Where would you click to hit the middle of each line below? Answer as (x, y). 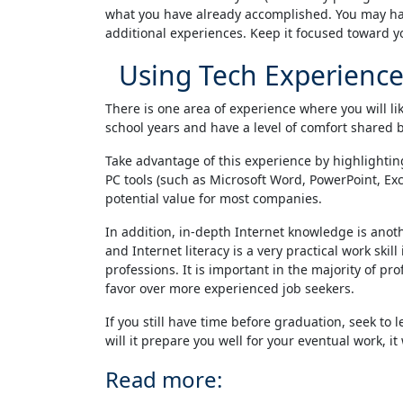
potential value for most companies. (214, 198)
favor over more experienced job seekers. (230, 288)
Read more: (164, 379)
